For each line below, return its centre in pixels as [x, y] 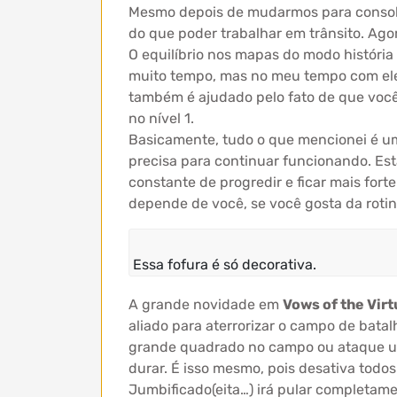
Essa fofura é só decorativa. [225, 265]
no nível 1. [161, 118]
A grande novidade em [206, 304]
